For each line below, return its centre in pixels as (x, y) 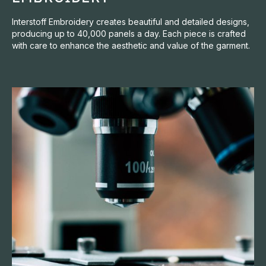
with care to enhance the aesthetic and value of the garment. (131, 45)
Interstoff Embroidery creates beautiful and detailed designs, (131, 22)
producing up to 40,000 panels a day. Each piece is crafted (129, 34)
